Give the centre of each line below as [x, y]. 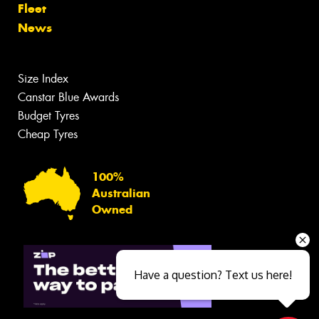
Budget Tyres [48, 116]
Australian [121, 193]
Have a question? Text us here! [213, 275]
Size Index [43, 79]
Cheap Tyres [48, 135]
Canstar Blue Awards [68, 98]
